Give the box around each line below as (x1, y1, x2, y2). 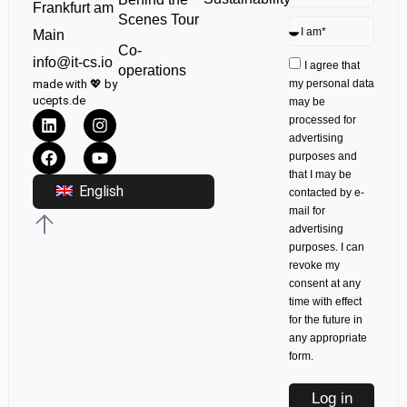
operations (117, 62, 186, 78)
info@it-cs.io (32, 54, 113, 70)
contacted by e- (289, 186, 365, 200)
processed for (289, 114, 357, 127)
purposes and (289, 150, 358, 164)
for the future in (289, 313, 363, 327)
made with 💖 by (32, 76, 117, 91)
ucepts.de (32, 93, 85, 107)
